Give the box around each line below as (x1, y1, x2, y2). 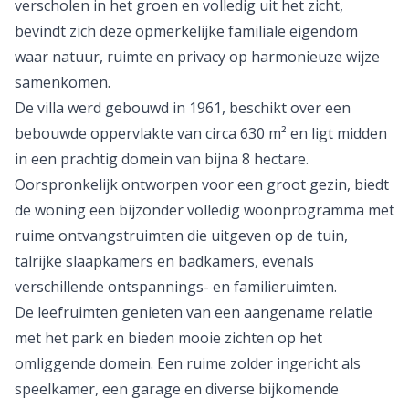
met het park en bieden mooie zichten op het (15, 328, 322, 348)
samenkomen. (15, 72, 110, 92)
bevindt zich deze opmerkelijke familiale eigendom (15, 21, 358, 41)
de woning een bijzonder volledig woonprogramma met (15, 200, 394, 220)
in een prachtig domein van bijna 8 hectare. (15, 149, 309, 169)
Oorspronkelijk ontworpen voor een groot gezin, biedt (15, 174, 389, 194)
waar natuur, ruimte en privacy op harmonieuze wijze (15, 47, 380, 67)
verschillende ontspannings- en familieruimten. (15, 277, 337, 297)
